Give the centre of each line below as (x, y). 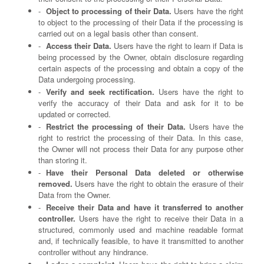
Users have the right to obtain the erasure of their (158, 184)
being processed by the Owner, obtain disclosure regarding (141, 57)
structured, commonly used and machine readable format (141, 230)
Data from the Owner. (75, 195)
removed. (55, 184)
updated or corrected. (75, 114)
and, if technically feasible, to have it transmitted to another (141, 241)
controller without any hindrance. (93, 252)
